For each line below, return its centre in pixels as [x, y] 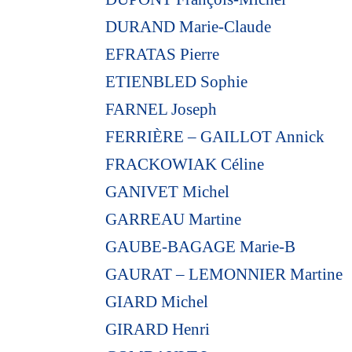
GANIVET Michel [168, 191]
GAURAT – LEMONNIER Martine [224, 274]
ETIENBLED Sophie [177, 81]
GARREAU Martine [174, 219]
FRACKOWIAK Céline [185, 164]
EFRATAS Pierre [163, 54]
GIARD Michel [157, 301]
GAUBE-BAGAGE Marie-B [201, 246]
